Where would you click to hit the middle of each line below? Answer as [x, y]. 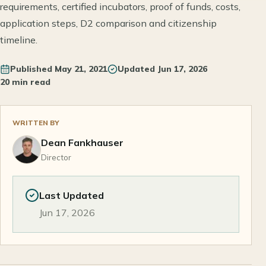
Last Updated [72, 195]
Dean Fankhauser [82, 142]
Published [31, 69]
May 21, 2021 [81, 69]
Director [56, 157]
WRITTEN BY [36, 123]
